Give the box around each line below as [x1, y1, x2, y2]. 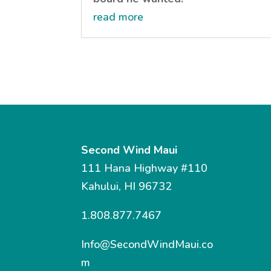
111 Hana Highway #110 [81, 161, 208, 176]
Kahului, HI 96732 [81, 179, 172, 194]
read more [93, 9, 144, 24]
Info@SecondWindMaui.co [81, 237, 214, 252]
